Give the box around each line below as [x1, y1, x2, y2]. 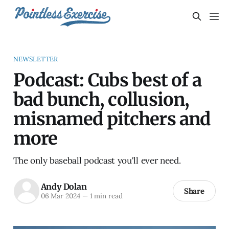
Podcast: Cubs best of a [13, 68, 202, 91]
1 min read [87, 191, 123, 201]
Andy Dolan [40, 181, 87, 192]
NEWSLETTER [13, 54, 58, 63]
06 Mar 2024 [40, 191, 80, 201]
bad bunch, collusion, [13, 88, 190, 110]
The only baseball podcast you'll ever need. [13, 154, 181, 166]
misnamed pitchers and [13, 107, 211, 130]
